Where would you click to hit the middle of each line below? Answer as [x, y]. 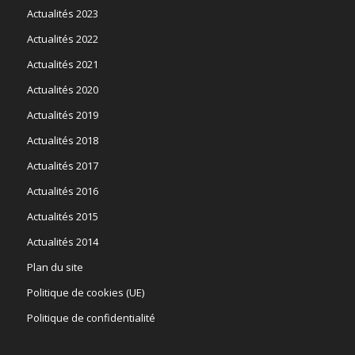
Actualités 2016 [62, 191]
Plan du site [55, 267]
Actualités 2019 [62, 115]
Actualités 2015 [62, 216]
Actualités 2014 [62, 241]
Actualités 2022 [62, 38]
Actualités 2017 [62, 165]
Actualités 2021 [62, 64]
